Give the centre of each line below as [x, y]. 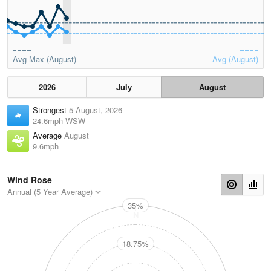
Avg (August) [235, 59]
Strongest [51, 110]
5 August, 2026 [96, 110]
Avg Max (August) [44, 59]
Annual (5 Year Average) [50, 192]
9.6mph [46, 146]
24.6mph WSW [59, 121]
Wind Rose [30, 180]
